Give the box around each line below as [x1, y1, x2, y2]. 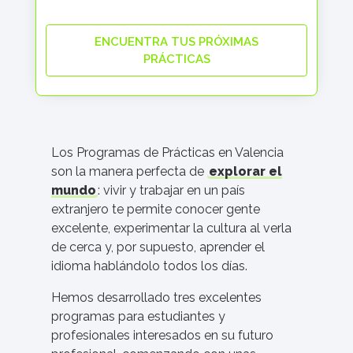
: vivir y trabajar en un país [98, 183, 245, 198]
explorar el [209, 164, 282, 179]
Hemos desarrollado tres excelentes [51, 290, 262, 305]
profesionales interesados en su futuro [51, 328, 273, 343]
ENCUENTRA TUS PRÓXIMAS [95, 35, 258, 49]
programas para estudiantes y [51, 309, 225, 324]
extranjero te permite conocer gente [51, 202, 260, 217]
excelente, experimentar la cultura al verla [51, 221, 292, 236]
